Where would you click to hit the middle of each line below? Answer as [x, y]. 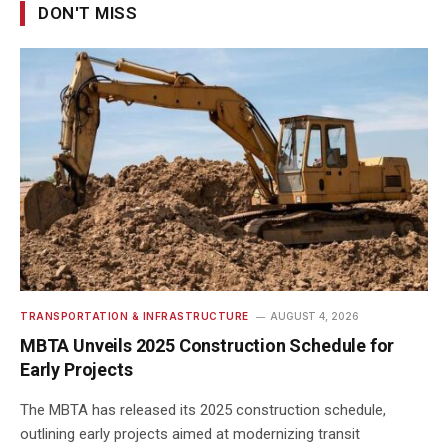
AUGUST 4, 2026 [314, 315]
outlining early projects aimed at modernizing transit [190, 433]
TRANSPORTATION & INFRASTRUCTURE [134, 315]
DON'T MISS [88, 12]
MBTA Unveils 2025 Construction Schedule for [207, 345]
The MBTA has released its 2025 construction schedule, [203, 409]
